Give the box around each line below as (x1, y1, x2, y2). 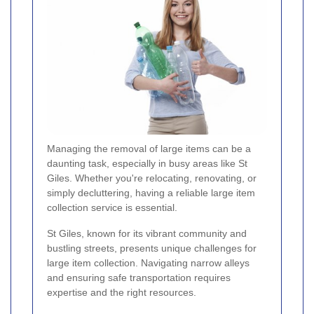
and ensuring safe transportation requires (47, 272, 231, 284)
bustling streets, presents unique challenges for (47, 243, 257, 254)
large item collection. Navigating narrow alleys (47, 257, 250, 269)
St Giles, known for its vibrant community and (47, 228, 247, 240)
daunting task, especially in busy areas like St (47, 158, 247, 170)
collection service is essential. (47, 202, 177, 214)
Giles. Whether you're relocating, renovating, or (47, 172, 257, 184)
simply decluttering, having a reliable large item (47, 187, 255, 199)
